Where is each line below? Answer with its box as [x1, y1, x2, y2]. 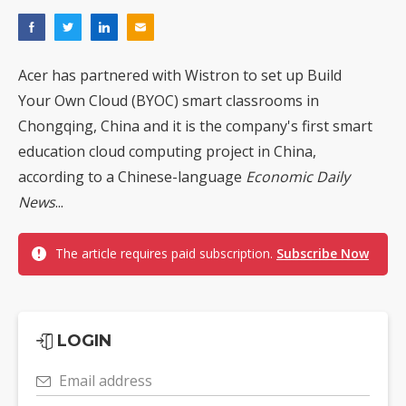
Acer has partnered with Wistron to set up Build [18, 65, 342, 86]
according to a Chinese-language [18, 167, 246, 188]
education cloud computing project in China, [18, 141, 316, 162]
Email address [59, 371, 152, 391]
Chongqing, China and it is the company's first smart [18, 116, 372, 137]
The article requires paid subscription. [55, 245, 276, 263]
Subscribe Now [276, 245, 369, 263]
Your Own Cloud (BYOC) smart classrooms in [18, 91, 319, 111]
